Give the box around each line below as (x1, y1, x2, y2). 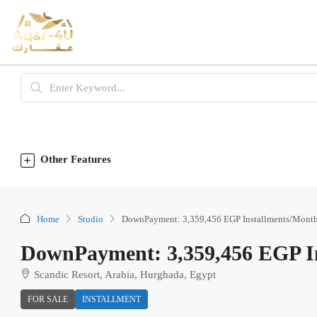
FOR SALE (28, 294, 68, 305)
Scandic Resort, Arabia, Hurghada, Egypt (34, 269, 216, 281)
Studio (78, 213, 103, 224)
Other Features (40, 154, 111, 166)
